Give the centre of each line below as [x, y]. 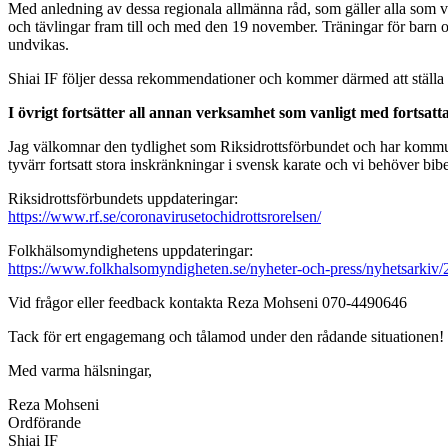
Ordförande [44, 422]
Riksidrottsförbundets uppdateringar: [123, 198]
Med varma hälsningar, [80, 370]
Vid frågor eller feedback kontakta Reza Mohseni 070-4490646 [209, 302]
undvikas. [38, 44]
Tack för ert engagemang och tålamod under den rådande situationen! [226, 336]
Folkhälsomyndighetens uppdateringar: [130, 250]
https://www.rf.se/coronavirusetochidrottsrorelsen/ [164, 216]
